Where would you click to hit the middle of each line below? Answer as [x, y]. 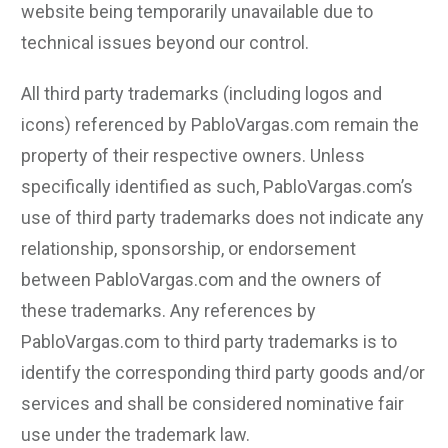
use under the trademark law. [135, 434]
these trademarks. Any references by [168, 310]
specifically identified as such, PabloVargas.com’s [217, 186]
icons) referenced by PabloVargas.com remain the [220, 124]
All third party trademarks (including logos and [201, 93]
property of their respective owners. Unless [193, 155]
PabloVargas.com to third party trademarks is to [209, 341]
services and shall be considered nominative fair [212, 403]
